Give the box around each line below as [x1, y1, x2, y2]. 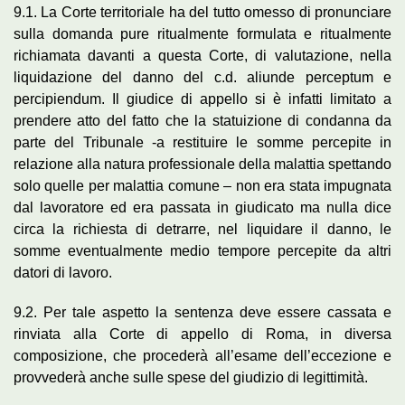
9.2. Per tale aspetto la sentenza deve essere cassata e [14, 304, 391, 320]
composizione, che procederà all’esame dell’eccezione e [14, 347, 391, 363]
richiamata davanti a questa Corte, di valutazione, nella [14, 47, 391, 63]
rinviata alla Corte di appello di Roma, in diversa [14, 325, 391, 342]
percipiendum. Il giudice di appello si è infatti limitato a [14, 90, 391, 107]
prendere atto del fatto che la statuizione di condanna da [14, 112, 391, 128]
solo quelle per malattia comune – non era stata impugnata [14, 177, 391, 193]
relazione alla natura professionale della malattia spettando [14, 155, 391, 172]
